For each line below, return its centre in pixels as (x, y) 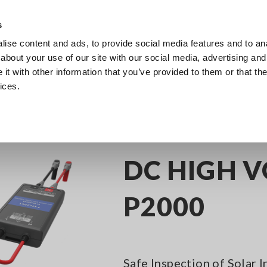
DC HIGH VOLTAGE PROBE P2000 (137, 100)
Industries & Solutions (179, 53)
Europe (220, 24)
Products (99, 53)
